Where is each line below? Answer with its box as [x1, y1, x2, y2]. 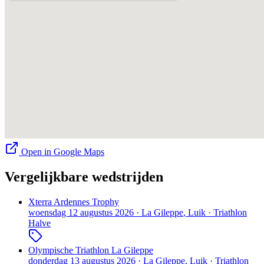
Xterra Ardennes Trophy [28, 196, 119, 207]
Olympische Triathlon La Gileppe [28, 245, 153, 255]
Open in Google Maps [19, 147, 104, 157]
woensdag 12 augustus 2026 [28, 207, 134, 217]
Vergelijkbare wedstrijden [5, 169, 163, 185]
